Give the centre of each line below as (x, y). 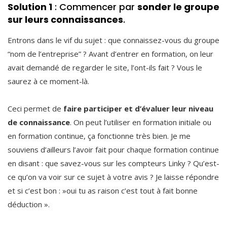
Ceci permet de (35, 108)
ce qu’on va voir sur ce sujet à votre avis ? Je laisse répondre (113, 177)
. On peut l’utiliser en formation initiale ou (141, 122)
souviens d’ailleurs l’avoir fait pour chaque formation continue (113, 149)
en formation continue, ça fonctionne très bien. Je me (99, 136)
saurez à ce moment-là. (48, 81)
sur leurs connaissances (65, 19)
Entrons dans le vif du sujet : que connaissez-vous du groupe (113, 40)
